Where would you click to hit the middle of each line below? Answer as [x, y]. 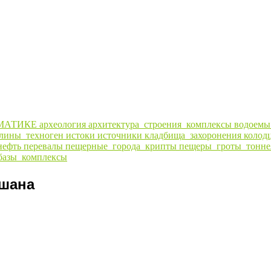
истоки [82, 135]
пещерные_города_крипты [122, 146]
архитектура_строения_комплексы [161, 124]
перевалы [44, 146]
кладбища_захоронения [194, 135]
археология [64, 124]
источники [121, 135]
